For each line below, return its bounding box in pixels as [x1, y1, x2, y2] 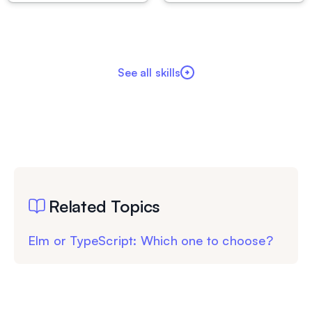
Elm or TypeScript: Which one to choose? [28, 233, 273, 249]
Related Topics [49, 196, 161, 217]
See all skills [117, 65, 181, 80]
